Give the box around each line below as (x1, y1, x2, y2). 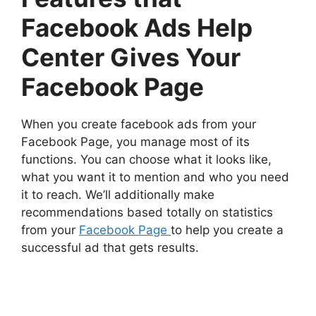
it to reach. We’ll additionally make (21, 188, 214, 202)
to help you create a (171, 223, 284, 238)
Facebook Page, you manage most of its (21, 135, 250, 150)
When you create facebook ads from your (21, 117, 256, 132)
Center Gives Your (21, 42, 241, 73)
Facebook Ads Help (21, 13, 253, 43)
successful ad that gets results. (21, 241, 199, 255)
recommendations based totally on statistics (21, 205, 273, 220)
